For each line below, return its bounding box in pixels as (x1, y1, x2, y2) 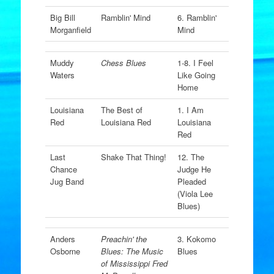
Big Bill (50, 12, 75, 23)
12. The (177, 151, 204, 163)
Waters (50, 69, 75, 81)
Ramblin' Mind (100, 12, 150, 23)
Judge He (177, 163, 211, 175)
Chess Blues (100, 57, 146, 68)
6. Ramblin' (177, 12, 217, 23)
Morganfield (50, 24, 91, 35)
